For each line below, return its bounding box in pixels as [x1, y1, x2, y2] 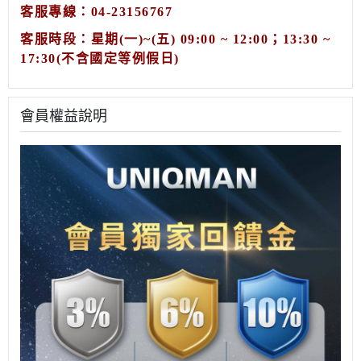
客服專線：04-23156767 [20, 4, 172, 19]
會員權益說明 [20, 107, 107, 124]
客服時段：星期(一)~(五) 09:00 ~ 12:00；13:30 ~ [20, 31, 330, 46]
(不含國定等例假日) [56, 51, 180, 65]
